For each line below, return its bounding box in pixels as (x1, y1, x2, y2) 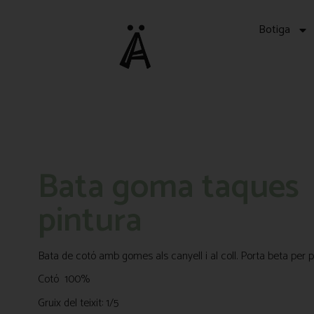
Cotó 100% (37, 270, 90, 289)
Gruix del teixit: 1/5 (37, 293, 118, 313)
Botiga (258, 20, 290, 39)
